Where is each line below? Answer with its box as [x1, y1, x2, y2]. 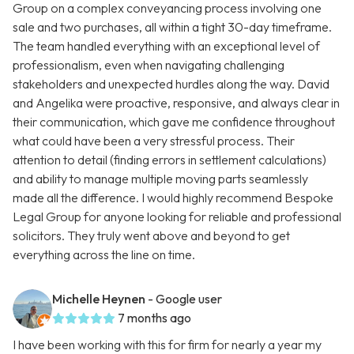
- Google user [148, 291, 222, 307]
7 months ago [118, 310, 191, 326]
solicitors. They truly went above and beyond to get [13, 228, 290, 244]
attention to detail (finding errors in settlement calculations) [13, 152, 326, 168]
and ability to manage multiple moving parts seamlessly [13, 171, 308, 187]
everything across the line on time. [13, 247, 195, 263]
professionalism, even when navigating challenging [13, 57, 284, 73]
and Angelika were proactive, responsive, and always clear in [13, 95, 340, 111]
